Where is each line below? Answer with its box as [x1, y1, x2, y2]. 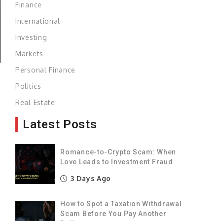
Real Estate [15, 98, 55, 107]
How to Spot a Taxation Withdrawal [60, 199, 182, 208]
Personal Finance [15, 65, 76, 74]
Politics [15, 81, 41, 90]
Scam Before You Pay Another [60, 209, 167, 218]
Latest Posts [23, 117, 97, 131]
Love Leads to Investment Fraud [60, 157, 173, 166]
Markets [15, 49, 43, 58]
